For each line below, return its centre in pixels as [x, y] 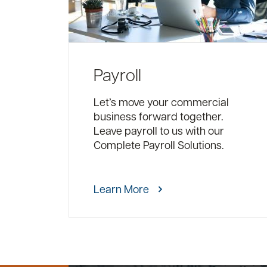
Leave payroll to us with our [159, 130]
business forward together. [159, 116]
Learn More [122, 189]
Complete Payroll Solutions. [159, 145]
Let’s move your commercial [162, 102]
